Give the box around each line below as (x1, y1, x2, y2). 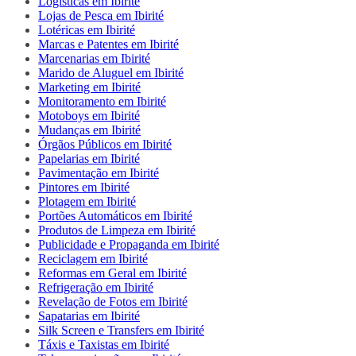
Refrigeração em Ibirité (38, 280, 153, 294)
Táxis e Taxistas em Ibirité (38, 337, 169, 351)
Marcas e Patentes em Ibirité (38, 37, 179, 51)
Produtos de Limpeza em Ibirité (38, 222, 195, 237)
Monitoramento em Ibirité (38, 94, 166, 108)
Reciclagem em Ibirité (38, 251, 148, 265)
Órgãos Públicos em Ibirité (38, 137, 172, 151)
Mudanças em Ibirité (38, 122, 141, 137)
